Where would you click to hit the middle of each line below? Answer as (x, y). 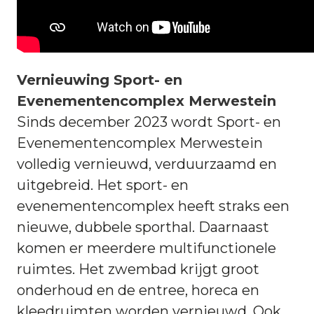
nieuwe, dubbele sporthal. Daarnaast (143, 227)
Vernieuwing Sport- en (100, 80)
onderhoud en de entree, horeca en (138, 291)
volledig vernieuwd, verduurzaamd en (147, 164)
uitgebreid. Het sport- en (103, 185)
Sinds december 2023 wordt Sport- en (149, 122)
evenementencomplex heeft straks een (153, 206)
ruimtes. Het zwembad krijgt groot (138, 269)
